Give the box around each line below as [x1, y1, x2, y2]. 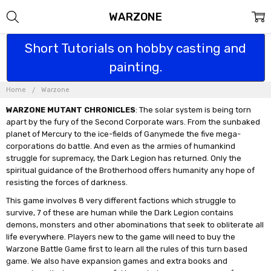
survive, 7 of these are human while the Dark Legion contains [6, 207, 234, 217]
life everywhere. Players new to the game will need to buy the [6, 232, 236, 241]
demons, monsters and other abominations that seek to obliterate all [6, 220, 264, 229]
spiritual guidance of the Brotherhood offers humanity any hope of [6, 165, 255, 175]
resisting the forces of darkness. [6, 177, 128, 187]
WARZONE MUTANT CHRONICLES [6, 105, 136, 114]
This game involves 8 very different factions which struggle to [6, 195, 237, 205]
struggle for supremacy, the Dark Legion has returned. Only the [6, 153, 242, 163]
